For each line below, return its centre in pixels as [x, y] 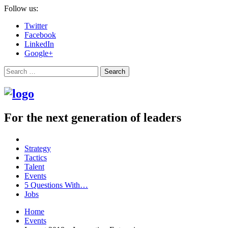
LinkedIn [39, 44]
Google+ [39, 53]
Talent [34, 166]
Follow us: [21, 8]
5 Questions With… [56, 185]
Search [15, 70]
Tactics [36, 157]
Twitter [36, 26]
